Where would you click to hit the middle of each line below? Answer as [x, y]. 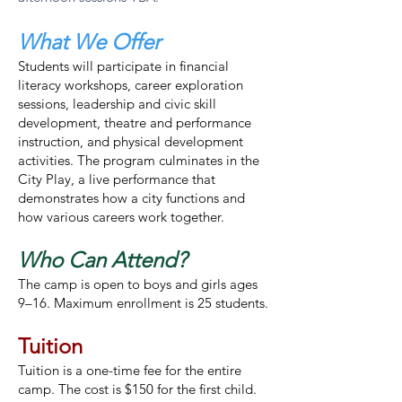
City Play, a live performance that [117, 179]
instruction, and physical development [131, 141]
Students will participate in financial [123, 66]
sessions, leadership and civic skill [117, 104]
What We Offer [89, 42]
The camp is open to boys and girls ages [138, 284]
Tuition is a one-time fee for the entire [130, 370]
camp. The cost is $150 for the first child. [137, 389]
